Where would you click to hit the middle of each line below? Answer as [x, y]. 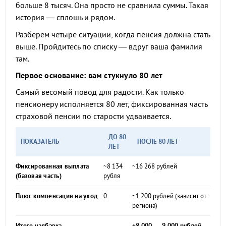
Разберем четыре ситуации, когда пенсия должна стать [113, 34]
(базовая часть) [39, 176]
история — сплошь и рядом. [65, 17]
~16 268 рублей [155, 166]
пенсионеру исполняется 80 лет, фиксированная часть [111, 104]
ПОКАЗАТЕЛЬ [40, 142]
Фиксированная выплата [52, 166]
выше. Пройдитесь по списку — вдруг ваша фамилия [109, 46]
